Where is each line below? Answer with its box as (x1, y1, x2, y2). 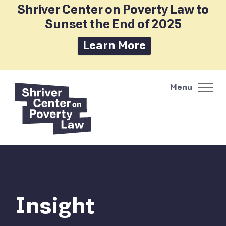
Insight (15, 193, 95, 220)
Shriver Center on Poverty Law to (17, 3, 209, 17)
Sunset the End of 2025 (44, 17, 182, 32)
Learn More (83, 39, 146, 52)
